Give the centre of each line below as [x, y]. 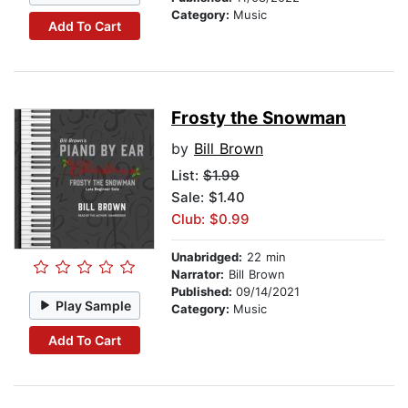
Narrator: [198, 275]
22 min [264, 257]
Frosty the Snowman [259, 118]
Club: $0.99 [210, 219]
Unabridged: [207, 257]
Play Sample [94, 305]
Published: [204, 292]
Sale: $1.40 [208, 198]
